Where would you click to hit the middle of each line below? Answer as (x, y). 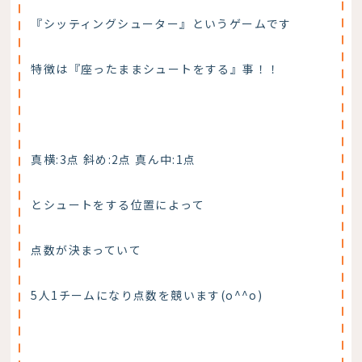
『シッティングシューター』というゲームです (161, 23)
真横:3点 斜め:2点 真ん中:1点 (114, 159)
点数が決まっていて (86, 249)
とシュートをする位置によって (118, 204)
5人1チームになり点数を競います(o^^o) (147, 295)
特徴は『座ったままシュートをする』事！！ (156, 68)
